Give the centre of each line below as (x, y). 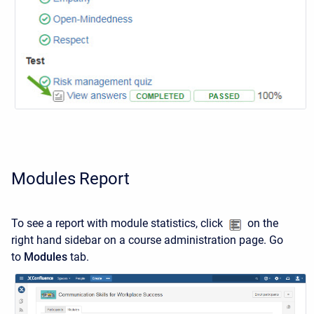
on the (261, 224)
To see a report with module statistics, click (118, 224)
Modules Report (70, 179)
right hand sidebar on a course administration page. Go (147, 240)
